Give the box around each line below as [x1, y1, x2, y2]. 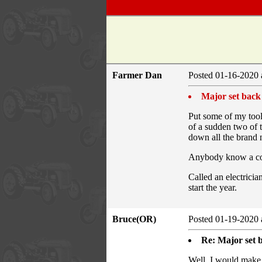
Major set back [201, 91, 261, 101]
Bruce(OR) [112, 213, 163, 224]
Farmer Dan [112, 70, 169, 80]
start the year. [188, 182, 237, 192]
